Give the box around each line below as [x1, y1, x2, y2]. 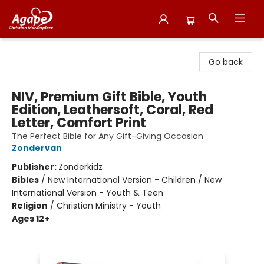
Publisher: [12, 161, 58, 173]
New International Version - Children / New [48, 174, 222, 186]
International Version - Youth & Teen [12, 187, 163, 199]
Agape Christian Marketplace [9, 43, 128, 55]
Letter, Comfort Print [12, 114, 146, 132]
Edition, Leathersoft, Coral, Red [12, 101, 213, 119]
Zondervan [12, 142, 62, 154]
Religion [12, 200, 48, 212]
